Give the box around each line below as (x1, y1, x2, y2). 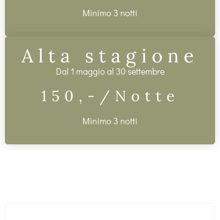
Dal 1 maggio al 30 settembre (55, 65, 165, 77)
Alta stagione (21, 43, 199, 67)
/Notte (99, 86, 179, 106)
